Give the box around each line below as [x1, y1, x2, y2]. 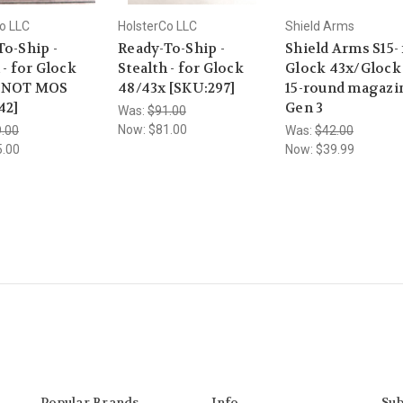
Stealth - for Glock [118, 58, 244, 77]
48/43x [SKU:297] [118, 78, 235, 97]
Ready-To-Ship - [118, 39, 225, 58]
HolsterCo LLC [118, 18, 197, 33]
